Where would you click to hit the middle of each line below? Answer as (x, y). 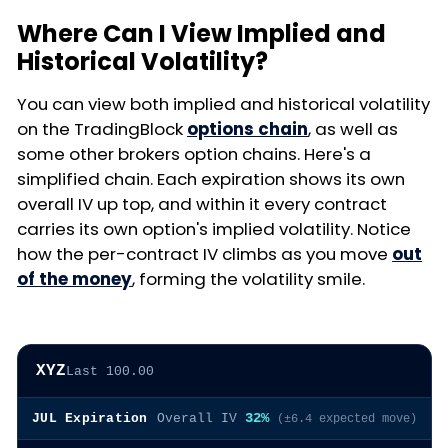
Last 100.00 (110, 372)
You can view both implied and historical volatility (223, 104)
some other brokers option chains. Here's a (194, 154)
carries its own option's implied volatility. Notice (214, 229)
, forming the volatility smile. (248, 279)
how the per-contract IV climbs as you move (204, 254)
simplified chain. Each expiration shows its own (211, 179)
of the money (74, 279)
